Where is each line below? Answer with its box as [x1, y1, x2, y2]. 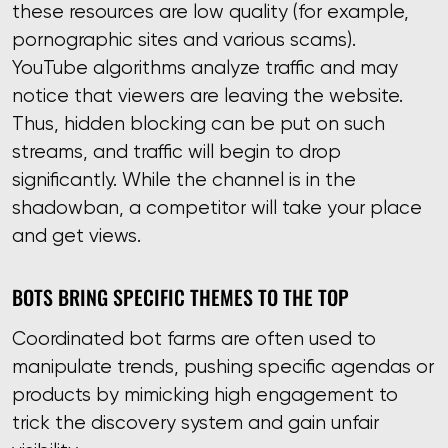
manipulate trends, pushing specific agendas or [12, 354, 434, 378]
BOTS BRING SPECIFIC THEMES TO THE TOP [12, 279, 349, 312]
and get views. [12, 224, 141, 248]
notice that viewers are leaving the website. [12, 84, 403, 108]
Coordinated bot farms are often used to [12, 326, 376, 350]
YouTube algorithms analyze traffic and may [12, 56, 398, 80]
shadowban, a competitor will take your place [12, 196, 422, 220]
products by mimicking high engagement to [12, 382, 398, 406]
